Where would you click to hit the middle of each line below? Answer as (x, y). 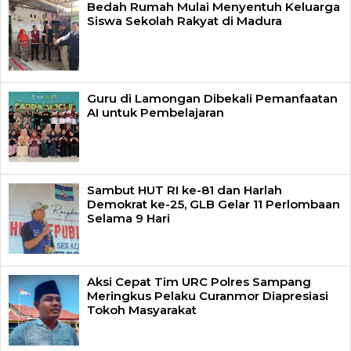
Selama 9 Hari (128, 218)
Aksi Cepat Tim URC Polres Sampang (199, 281)
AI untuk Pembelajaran (156, 112)
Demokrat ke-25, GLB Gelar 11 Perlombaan (213, 204)
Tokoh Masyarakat (142, 309)
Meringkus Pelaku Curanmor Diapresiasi (208, 295)
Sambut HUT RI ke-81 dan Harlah (185, 190)
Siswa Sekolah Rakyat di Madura (185, 20)
